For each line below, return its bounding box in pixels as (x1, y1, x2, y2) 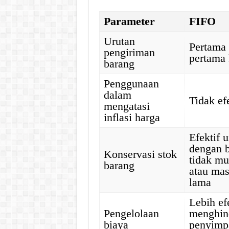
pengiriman (104, 46, 155, 59)
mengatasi (104, 100, 150, 112)
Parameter (104, 15, 155, 28)
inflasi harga (104, 111, 161, 124)
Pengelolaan (104, 207, 159, 220)
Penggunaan (104, 77, 159, 90)
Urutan (104, 35, 135, 48)
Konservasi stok (104, 148, 177, 161)
